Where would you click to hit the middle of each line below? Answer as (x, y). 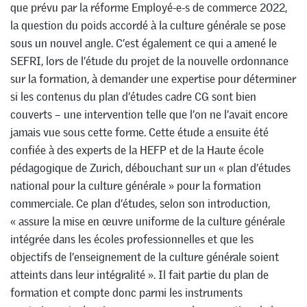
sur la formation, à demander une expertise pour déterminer (153, 79)
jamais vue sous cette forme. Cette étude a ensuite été (139, 133)
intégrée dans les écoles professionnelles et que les (132, 240)
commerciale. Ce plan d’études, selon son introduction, (140, 204)
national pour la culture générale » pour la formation (136, 186)
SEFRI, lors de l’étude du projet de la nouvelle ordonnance (149, 61)
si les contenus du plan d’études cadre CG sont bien (133, 97)
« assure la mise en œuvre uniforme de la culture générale (148, 222)
